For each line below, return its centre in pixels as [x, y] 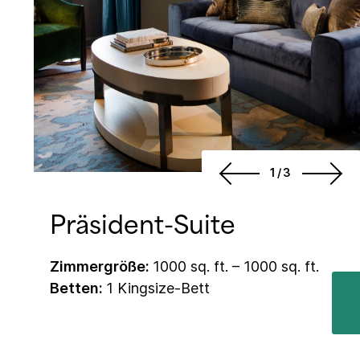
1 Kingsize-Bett [158, 288]
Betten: [78, 288]
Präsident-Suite [143, 226]
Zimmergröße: [101, 267]
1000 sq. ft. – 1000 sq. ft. [236, 267]
